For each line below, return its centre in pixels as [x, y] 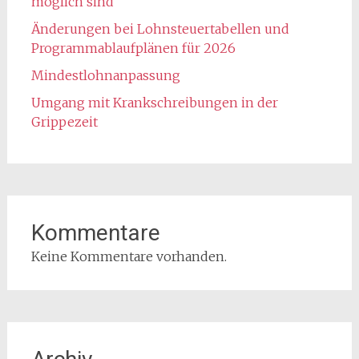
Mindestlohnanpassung [105, 75]
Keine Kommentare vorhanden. [129, 256]
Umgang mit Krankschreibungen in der [154, 102]
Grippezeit [64, 121]
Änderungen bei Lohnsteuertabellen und [160, 28]
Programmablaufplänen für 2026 [133, 48]
